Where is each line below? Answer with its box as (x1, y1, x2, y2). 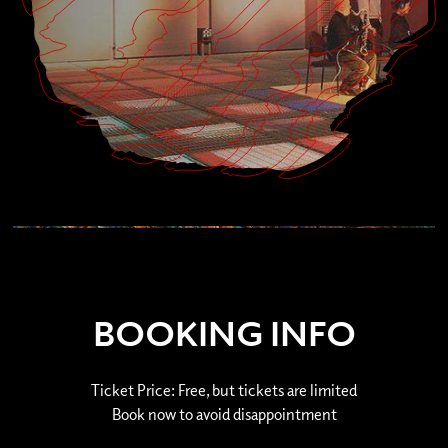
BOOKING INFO (92, 309, 356, 355)
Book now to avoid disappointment (111, 404, 337, 425)
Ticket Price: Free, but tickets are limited (91, 380, 357, 401)
